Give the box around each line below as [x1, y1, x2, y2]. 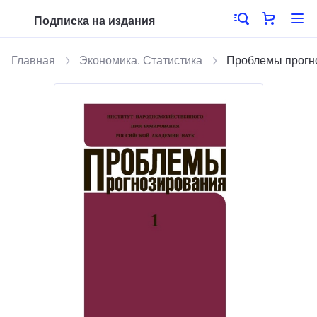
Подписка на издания [34, 15, 155, 27]
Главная [11, 54, 55, 67]
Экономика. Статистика [79, 54, 202, 67]
